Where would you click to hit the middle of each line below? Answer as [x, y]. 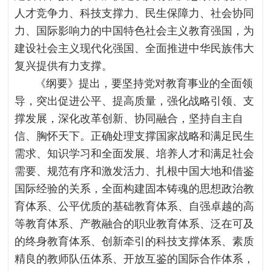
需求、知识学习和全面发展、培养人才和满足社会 [135, 154]
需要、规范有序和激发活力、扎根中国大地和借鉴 [135, 171]
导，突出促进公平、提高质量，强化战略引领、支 [135, 101]
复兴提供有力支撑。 [64, 66]
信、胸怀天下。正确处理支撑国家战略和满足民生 [135, 136]
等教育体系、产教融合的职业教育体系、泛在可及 [135, 224]
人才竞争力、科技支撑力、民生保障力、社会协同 [135, 13]
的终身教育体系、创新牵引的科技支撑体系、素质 [135, 241]
